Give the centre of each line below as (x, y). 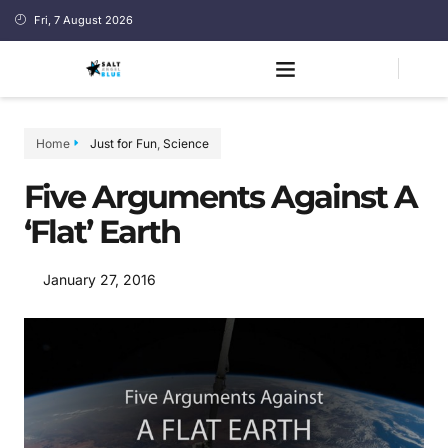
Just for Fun (123, 143)
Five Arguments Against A (220, 196)
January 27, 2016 (99, 279)
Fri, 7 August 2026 (83, 20)
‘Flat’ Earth (102, 231)
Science (186, 143)
